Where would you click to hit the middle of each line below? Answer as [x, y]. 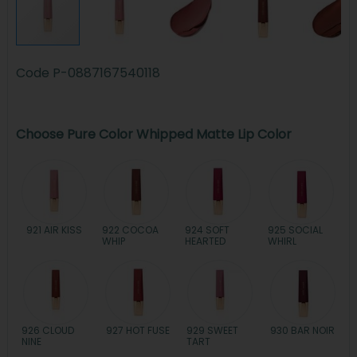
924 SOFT [207, 230]
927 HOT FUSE [138, 330]
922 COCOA [131, 230]
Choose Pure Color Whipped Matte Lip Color [153, 134]
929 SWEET [212, 330]
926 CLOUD [48, 330]
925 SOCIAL [295, 230]
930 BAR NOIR [303, 330]
